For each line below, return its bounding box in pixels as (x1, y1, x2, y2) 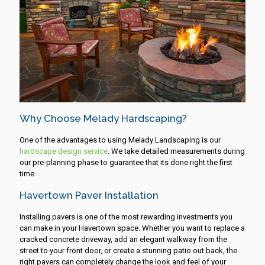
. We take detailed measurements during (108, 146, 245, 156)
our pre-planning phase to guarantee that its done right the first (20, 157, 232, 167)
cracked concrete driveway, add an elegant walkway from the (20, 234, 227, 244)
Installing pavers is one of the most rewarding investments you (20, 212, 232, 221)
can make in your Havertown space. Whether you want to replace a (20, 223, 245, 232)
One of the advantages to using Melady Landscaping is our (20, 135, 221, 144)
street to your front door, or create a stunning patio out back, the (20, 245, 237, 255)
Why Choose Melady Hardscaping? (20, 112, 187, 124)
